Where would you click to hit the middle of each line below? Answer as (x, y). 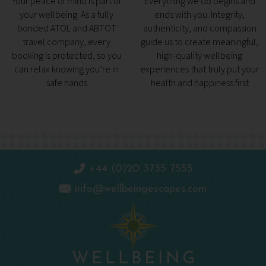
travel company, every (66, 42)
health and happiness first (199, 83)
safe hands (66, 83)
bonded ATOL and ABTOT (66, 29)
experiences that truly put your (199, 70)
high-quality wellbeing (199, 56)
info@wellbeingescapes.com (141, 189)
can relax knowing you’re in (66, 70)
